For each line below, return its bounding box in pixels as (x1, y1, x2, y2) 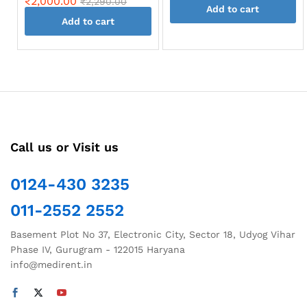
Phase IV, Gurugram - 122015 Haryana (10, 243, 185, 255)
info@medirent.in (10, 258, 93, 270)
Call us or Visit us (10, 139, 119, 154)
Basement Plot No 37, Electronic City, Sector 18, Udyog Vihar (10, 228, 295, 240)
